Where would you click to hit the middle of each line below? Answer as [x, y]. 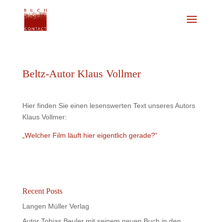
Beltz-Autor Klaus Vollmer [81, 74]
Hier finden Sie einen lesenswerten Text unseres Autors [109, 106]
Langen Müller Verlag [55, 206]
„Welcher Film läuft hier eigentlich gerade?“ [90, 135]
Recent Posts [42, 191]
